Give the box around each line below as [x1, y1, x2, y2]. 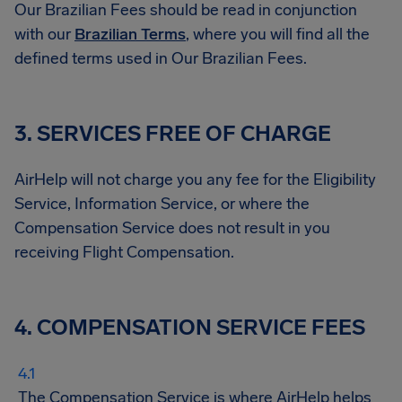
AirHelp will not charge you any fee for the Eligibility [14, 170, 376, 189]
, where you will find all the [186, 24, 370, 44]
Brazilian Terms [74, 24, 186, 44]
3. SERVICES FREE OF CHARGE [14, 120, 331, 146]
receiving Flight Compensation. [14, 242, 234, 262]
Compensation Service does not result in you [14, 218, 330, 238]
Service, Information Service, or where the [14, 194, 310, 214]
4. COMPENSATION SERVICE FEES [14, 314, 365, 340]
